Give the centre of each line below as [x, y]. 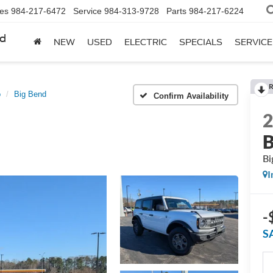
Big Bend [30, 94]
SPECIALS [201, 42]
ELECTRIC [146, 42]
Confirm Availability [191, 96]
